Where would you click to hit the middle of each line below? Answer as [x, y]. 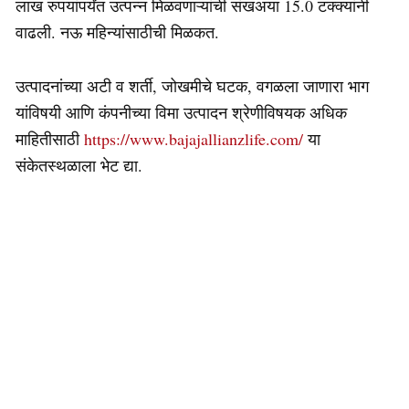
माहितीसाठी [50, 138]
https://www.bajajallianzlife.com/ [194, 138]
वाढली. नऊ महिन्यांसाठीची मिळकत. [120, 31]
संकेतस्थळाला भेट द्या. [79, 165]
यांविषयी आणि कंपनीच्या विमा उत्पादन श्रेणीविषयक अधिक [181, 112]
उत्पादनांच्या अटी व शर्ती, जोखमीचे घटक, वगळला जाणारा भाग [192, 85]
